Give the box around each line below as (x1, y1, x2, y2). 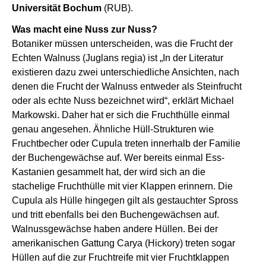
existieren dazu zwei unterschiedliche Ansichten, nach (12, 66, 239, 77)
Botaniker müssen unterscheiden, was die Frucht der (12, 38, 233, 49)
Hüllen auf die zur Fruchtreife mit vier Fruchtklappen (12, 252, 229, 262)
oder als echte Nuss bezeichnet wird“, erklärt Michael (12, 95, 234, 106)
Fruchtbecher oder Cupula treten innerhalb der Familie (12, 138, 240, 148)
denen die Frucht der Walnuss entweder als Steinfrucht (12, 81, 242, 91)
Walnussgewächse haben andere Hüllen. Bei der (12, 223, 218, 234)
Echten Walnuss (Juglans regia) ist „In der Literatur (12, 52, 223, 63)
